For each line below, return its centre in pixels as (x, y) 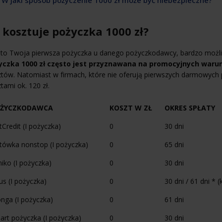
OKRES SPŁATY (190, 108)
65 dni (174, 144)
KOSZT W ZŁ (131, 108)
